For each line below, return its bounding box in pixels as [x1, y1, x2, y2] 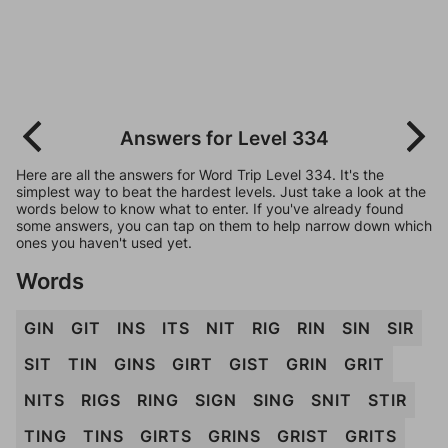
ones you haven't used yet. [16, 234, 192, 251]
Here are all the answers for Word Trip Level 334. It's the [16, 166, 384, 183]
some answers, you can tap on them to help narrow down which [16, 217, 432, 234]
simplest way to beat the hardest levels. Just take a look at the [16, 183, 426, 200]
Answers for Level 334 [119, 126, 329, 150]
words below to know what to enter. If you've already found [16, 200, 404, 217]
